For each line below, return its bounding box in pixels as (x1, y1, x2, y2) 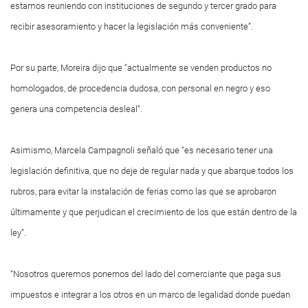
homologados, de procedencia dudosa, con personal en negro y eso (10, 83, 270, 93)
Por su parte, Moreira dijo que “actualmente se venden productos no (10, 63, 272, 73)
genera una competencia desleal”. (10, 104, 142, 114)
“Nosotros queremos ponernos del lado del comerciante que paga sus (10, 269, 281, 279)
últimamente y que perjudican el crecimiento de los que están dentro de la (10, 207, 297, 217)
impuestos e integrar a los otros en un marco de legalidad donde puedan (10, 289, 290, 300)
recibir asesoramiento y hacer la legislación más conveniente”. (10, 21, 253, 32)
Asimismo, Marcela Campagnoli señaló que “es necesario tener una (10, 145, 273, 155)
